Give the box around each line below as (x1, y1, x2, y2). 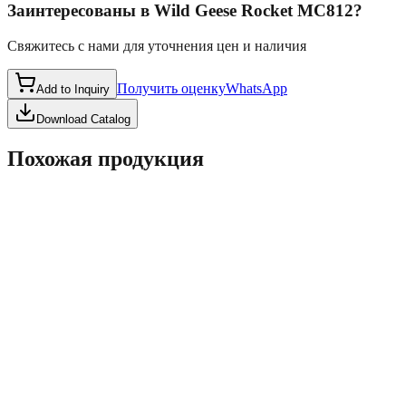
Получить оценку (117, 80, 226, 96)
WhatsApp (226, 80, 287, 96)
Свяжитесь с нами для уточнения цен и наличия (7, 37, 306, 53)
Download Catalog (36, 111, 130, 126)
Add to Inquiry (36, 82, 110, 96)
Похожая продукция (7, 146, 204, 170)
